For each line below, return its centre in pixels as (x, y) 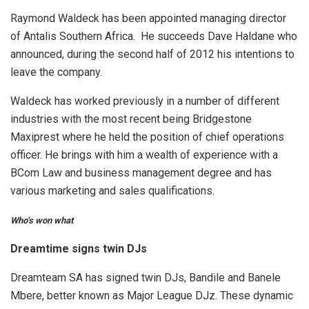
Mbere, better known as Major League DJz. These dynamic (152, 296)
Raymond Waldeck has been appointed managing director (148, 19)
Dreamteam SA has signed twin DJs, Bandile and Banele (146, 278)
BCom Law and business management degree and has (141, 173)
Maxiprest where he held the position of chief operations (147, 137)
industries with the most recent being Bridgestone (131, 119)
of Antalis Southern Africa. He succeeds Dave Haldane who (154, 37)
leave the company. (56, 72)
